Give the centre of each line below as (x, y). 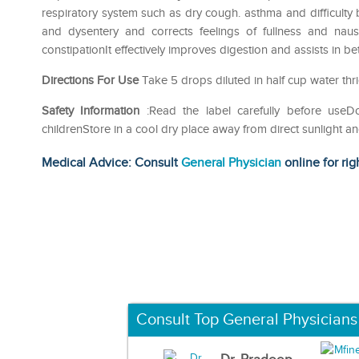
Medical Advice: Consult (111, 163)
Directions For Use (90, 80)
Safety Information (91, 111)
